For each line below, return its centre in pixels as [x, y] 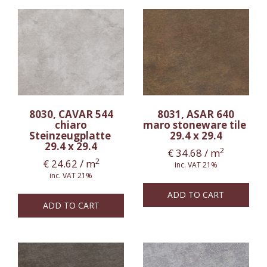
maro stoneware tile [196, 125]
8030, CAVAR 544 [71, 114]
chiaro [71, 125]
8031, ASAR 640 [196, 114]
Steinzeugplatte [71, 135]
